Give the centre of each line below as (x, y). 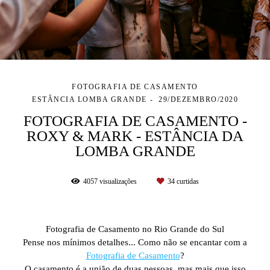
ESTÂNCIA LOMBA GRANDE (89, 100)
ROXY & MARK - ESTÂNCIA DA (135, 136)
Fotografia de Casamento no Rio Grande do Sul (135, 229)
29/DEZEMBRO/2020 (198, 100)
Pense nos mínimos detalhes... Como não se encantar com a (135, 243)
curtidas (187, 182)
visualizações (118, 182)
